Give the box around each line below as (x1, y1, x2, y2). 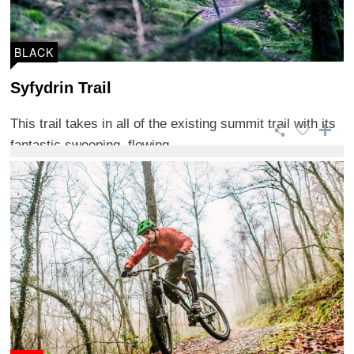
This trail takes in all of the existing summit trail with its (10, 115, 336, 131)
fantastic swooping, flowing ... (10, 137, 185, 153)
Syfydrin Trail (10, 78, 111, 96)
